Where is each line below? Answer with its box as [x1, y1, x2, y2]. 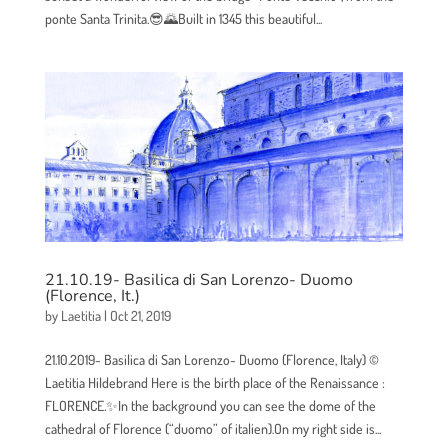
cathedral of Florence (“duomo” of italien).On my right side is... [44, 420, 381, 438]
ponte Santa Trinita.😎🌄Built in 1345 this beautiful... [44, 10, 322, 28]
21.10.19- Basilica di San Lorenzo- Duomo [44, 269, 353, 292]
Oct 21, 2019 [109, 307, 171, 325]
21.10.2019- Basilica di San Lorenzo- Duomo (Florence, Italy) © [44, 351, 379, 369]
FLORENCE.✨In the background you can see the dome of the [44, 397, 376, 415]
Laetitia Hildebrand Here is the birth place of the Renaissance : [44, 374, 385, 392]
